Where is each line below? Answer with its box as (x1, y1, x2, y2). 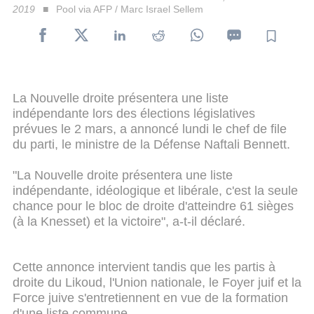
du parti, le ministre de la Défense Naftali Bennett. (13, 137, 290, 151)
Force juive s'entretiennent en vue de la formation (13, 290, 288, 305)
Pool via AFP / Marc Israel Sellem (55, 3, 203, 15)
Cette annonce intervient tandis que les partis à (13, 259, 275, 274)
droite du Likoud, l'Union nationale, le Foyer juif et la (13, 275, 301, 289)
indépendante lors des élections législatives (13, 106, 255, 121)
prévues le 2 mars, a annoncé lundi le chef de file (13, 121, 287, 136)
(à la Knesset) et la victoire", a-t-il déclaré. (13, 214, 245, 228)
